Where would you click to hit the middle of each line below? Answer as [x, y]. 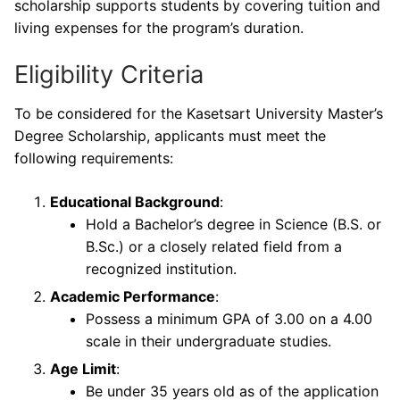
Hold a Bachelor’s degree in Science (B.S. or [233, 224]
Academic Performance [133, 296]
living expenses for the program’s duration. [159, 28]
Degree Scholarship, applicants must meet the [170, 135]
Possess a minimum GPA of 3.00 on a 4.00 [229, 318]
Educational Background [135, 201]
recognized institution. [161, 268]
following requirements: [94, 158]
